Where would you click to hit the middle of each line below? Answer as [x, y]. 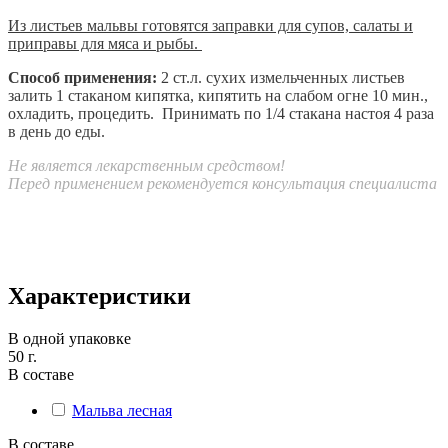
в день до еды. [56, 131]
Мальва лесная [122, 410]
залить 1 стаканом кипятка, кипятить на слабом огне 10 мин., [218, 95]
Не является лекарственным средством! [146, 165]
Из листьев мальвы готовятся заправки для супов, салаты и [210, 25]
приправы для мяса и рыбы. [105, 43]
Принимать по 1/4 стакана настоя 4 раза [298, 113]
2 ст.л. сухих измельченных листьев [283, 77]
